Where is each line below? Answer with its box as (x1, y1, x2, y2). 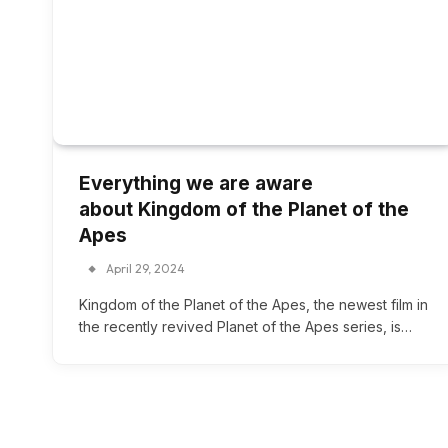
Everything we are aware (79, 172, 313, 196)
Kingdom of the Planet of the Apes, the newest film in (79, 296, 428, 314)
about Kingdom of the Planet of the (79, 198, 409, 222)
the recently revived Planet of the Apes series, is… (79, 318, 412, 336)
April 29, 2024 (106, 261, 185, 277)
